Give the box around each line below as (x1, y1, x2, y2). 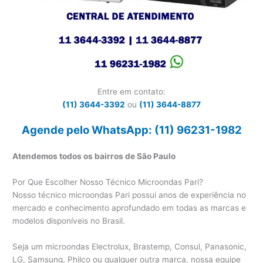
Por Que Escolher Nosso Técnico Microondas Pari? (12, 177, 204, 187)
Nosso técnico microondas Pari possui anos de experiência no (12, 190, 247, 200)
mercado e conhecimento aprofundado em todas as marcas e (12, 203, 247, 213)
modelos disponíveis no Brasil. (12, 216, 126, 226)
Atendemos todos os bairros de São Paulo (12, 151, 176, 161)
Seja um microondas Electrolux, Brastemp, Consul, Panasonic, (12, 242, 247, 252)
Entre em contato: (97, 86, 166, 96)
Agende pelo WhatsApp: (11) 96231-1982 (21, 123, 242, 137)
